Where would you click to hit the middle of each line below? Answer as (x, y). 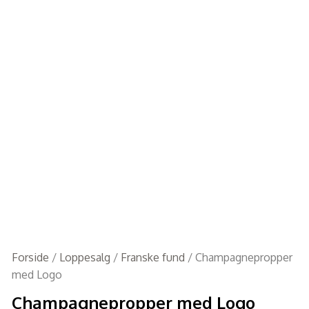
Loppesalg (84, 258)
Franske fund (152, 258)
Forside (30, 258)
